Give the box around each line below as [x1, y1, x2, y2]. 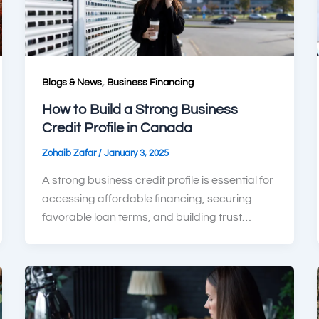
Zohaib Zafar [41, 148, 98, 159]
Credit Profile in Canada [41, 121, 192, 136]
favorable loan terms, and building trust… [41, 211, 251, 223]
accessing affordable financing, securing [41, 192, 252, 204]
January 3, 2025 [103, 148, 169, 159]
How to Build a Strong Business [41, 103, 238, 117]
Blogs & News [41, 78, 102, 88]
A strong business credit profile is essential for [41, 174, 273, 186]
